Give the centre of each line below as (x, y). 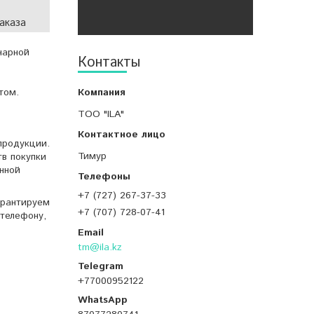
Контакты (109, 63)
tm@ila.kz (100, 248)
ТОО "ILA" (101, 115)
